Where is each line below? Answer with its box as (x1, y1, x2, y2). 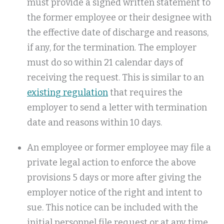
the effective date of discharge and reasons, (27, 27, 208, 38)
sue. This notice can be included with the (27, 202, 198, 213)
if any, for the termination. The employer (27, 42, 196, 53)
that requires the (108, 87, 182, 98)
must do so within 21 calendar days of (27, 57, 183, 68)
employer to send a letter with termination (27, 102, 207, 113)
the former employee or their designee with (27, 12, 211, 23)
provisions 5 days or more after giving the (27, 172, 201, 183)
